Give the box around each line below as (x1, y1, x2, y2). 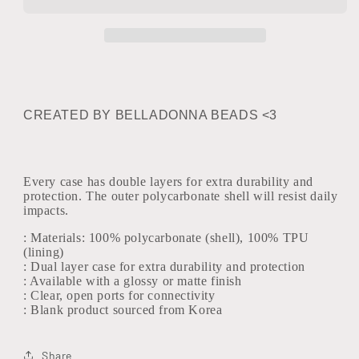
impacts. (23, 204, 73, 217)
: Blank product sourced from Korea (23, 303, 223, 317)
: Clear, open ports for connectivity (23, 288, 216, 302)
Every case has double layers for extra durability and (23, 175, 313, 188)
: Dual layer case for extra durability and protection (23, 260, 305, 273)
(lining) (23, 245, 64, 259)
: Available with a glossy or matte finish (23, 274, 242, 288)
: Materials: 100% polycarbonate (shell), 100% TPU (23, 231, 309, 244)
